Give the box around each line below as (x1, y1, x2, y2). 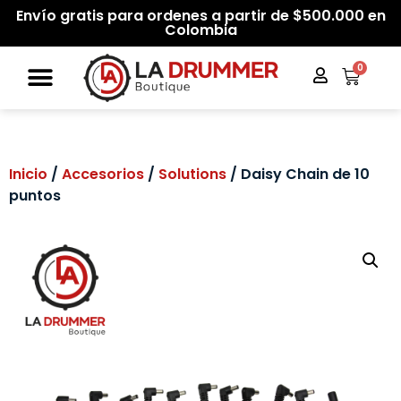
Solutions (158, 164, 226, 184)
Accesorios (62, 164, 144, 184)
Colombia (164, 20, 237, 40)
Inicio (9, 164, 47, 184)
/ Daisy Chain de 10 (226, 164, 370, 184)
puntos (9, 185, 61, 206)
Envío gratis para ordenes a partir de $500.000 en (15, 5, 386, 26)
